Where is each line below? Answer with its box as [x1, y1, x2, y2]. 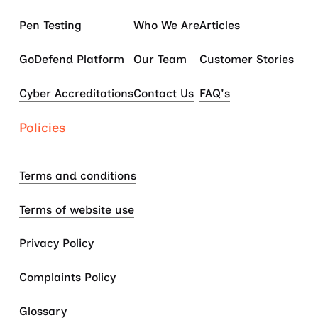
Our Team [133, 52, 187, 66]
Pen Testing [18, 18, 82, 33]
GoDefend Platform [18, 52, 124, 66]
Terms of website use [18, 202, 134, 216]
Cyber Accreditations [18, 86, 133, 100]
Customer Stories [199, 52, 294, 66]
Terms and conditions [18, 168, 136, 182]
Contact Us [133, 86, 194, 100]
